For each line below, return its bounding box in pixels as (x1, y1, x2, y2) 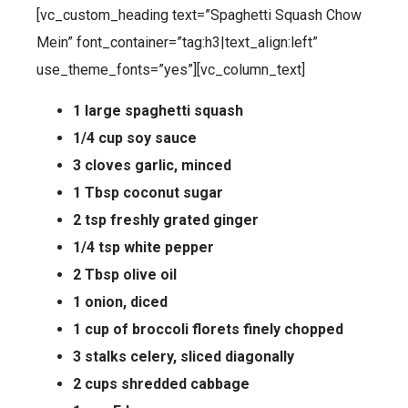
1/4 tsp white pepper (73, 238, 214, 256)
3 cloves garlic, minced (73, 156, 231, 174)
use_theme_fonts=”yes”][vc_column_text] (36, 61, 305, 79)
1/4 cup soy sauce (73, 128, 197, 147)
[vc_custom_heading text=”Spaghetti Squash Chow (36, 6, 362, 25)
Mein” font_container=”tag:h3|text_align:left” (36, 34, 318, 52)
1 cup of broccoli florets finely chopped (73, 320, 343, 338)
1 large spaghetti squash (73, 101, 243, 119)
